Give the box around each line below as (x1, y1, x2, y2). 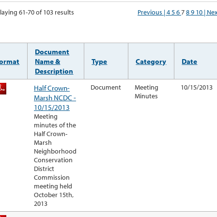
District (34, 164, 54, 173)
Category (136, 56, 167, 66)
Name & (35, 56, 61, 66)
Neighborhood (34, 147, 77, 156)
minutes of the (34, 121, 76, 130)
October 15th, (34, 190, 74, 200)
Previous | (138, 8, 167, 17)
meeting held (34, 182, 72, 191)
